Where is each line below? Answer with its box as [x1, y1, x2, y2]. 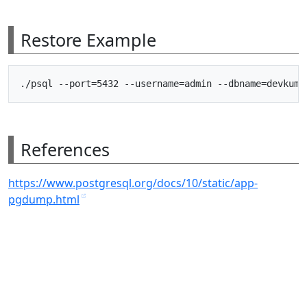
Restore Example [21, 27, 156, 51]
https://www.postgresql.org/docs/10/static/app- [8, 175, 258, 191]
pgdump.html [8, 191, 79, 207]
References [21, 137, 110, 161]
